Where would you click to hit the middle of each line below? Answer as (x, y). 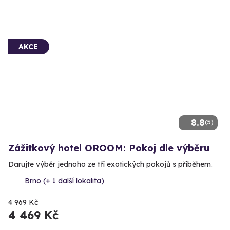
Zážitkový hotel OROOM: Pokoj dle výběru (109, 148)
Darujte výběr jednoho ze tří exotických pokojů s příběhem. (110, 165)
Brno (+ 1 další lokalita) (64, 181)
